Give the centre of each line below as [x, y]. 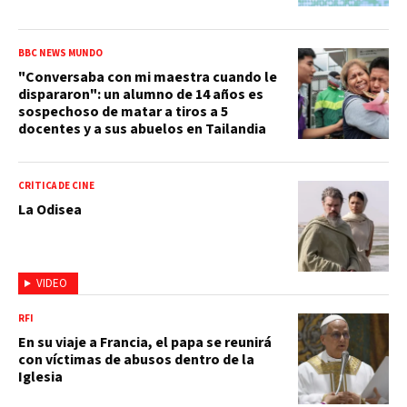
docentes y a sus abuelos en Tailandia [142, 129]
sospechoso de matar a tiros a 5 [123, 111]
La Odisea [50, 209]
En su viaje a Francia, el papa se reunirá [145, 342]
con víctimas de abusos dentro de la [136, 359]
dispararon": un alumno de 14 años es [141, 94]
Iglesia [40, 377]
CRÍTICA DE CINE [56, 185]
